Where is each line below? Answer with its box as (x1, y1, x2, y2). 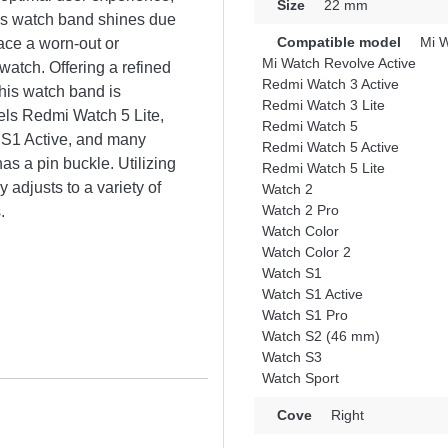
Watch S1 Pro (262, 307, 348, 323)
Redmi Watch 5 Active (262, 139, 399, 155)
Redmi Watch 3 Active (262, 76, 399, 92)
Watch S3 (262, 349, 322, 365)
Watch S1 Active (262, 286, 363, 302)
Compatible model (277, 34, 401, 50)
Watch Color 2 (262, 244, 351, 260)
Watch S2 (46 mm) (262, 328, 380, 344)
